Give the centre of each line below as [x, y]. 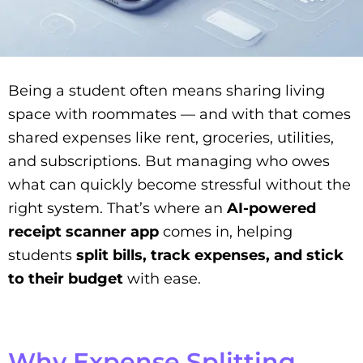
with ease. [162, 279]
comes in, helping [226, 232]
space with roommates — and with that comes [179, 115]
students [42, 256]
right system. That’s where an [117, 209]
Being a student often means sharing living [167, 91]
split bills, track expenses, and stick [210, 256]
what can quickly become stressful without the [179, 185]
